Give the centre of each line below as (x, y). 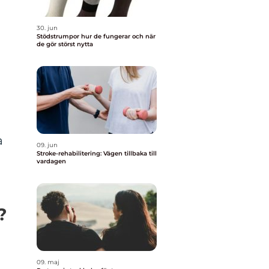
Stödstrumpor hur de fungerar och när (59, 36)
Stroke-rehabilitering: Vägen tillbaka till (97, 153)
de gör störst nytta (65, 44)
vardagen (51, 161)
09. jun (47, 145)
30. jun (47, 28)
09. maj (48, 262)
